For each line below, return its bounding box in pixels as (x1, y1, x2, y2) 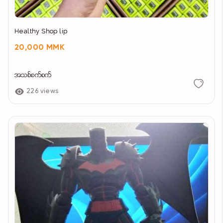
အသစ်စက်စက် (14, 71, 52, 80)
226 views (26, 88, 59, 95)
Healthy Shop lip (14, 27, 68, 36)
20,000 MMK (14, 44, 65, 52)
